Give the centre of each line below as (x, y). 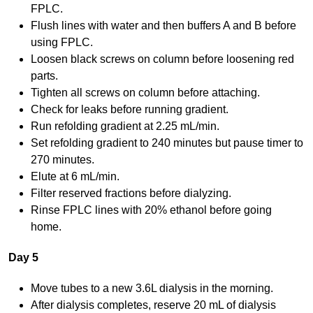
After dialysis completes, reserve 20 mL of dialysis (153, 305)
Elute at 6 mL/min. (75, 177)
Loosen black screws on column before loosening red (162, 59)
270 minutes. (62, 160)
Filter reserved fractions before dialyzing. (131, 194)
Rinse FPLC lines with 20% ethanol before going (151, 210)
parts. (44, 76)
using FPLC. (61, 43)
